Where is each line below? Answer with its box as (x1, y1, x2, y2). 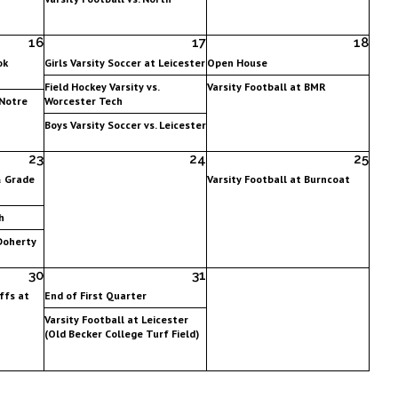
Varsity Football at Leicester (44, 312, 188, 326)
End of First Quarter (44, 288, 147, 302)
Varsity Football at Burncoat (206, 171, 350, 186)
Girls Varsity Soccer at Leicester (44, 55, 205, 69)
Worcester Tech (44, 93, 123, 107)
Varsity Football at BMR (206, 79, 326, 93)
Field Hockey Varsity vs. (44, 79, 159, 93)
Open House (206, 55, 267, 69)
